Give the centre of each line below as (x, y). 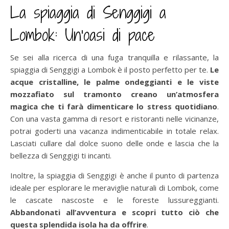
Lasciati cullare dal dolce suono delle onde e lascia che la (114, 143)
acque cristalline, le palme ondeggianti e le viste (114, 82)
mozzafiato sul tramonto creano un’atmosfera (114, 94)
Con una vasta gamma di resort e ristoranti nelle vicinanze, (114, 118)
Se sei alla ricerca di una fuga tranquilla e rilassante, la (114, 57)
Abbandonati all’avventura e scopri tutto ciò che (114, 212)
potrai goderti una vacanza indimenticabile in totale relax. (114, 131)
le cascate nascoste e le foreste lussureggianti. (114, 200)
